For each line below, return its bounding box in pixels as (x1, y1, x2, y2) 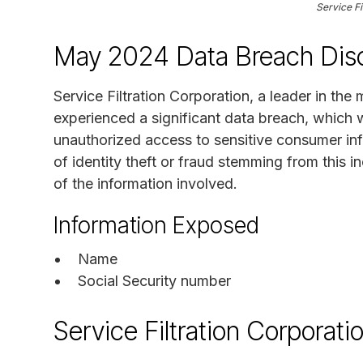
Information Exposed (53, 211, 259, 239)
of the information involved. (53, 174, 237, 192)
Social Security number (78, 271, 231, 289)
